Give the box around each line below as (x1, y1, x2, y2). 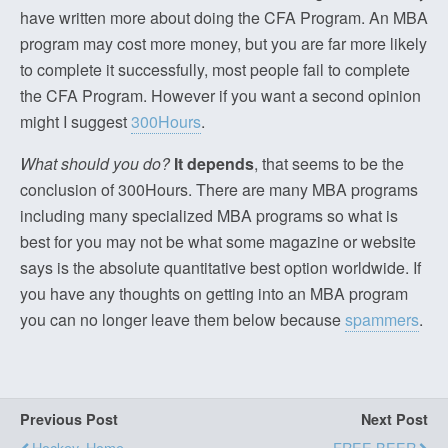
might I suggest (20, 110, 131, 133)
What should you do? (20, 152, 170, 175)
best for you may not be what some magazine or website (20, 230, 416, 253)
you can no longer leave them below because (20, 308, 345, 331)
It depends (174, 152, 254, 175)
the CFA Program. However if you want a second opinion (20, 84, 421, 107)
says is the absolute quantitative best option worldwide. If (20, 256, 421, 279)
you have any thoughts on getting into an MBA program (20, 282, 408, 305)
